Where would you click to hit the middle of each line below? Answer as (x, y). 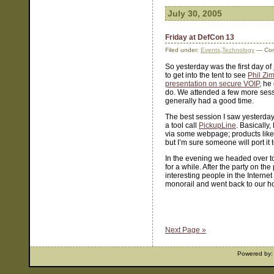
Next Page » (186, 230)
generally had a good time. (209, 101)
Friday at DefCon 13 (200, 37)
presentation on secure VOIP (212, 84)
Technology (238, 50)
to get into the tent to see (206, 75)
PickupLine (217, 125)
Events (210, 50)
